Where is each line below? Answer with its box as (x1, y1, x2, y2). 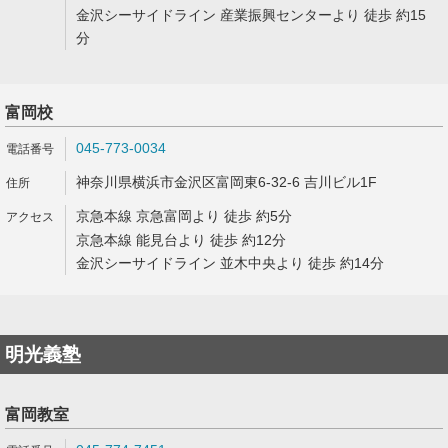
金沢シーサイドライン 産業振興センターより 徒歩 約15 (76, 7, 426, 23)
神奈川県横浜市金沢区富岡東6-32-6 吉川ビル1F (76, 174, 377, 190)
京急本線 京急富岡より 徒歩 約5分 (76, 208, 292, 224)
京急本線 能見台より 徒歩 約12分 (76, 232, 286, 248)
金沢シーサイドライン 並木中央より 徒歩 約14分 (76, 255, 384, 271)
